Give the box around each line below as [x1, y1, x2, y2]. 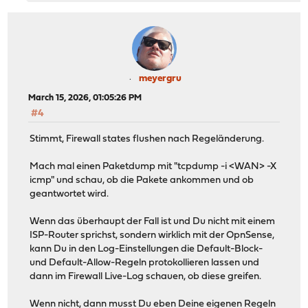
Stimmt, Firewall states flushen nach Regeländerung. [30, 133, 265, 144]
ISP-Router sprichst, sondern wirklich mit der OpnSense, [30, 230, 275, 241]
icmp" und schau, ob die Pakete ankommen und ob [30, 175, 254, 186]
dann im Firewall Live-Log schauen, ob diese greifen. [30, 271, 262, 282]
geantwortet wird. [30, 188, 109, 199]
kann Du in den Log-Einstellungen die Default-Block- [30, 243, 263, 254]
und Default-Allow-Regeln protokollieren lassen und [30, 257, 260, 268]
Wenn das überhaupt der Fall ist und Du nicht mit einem [30, 216, 276, 227]
